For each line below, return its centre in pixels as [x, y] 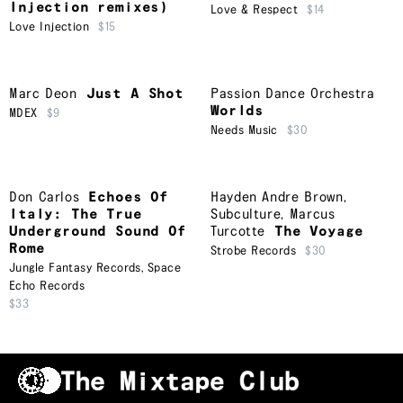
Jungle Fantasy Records [75, 269]
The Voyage [319, 232]
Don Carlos [45, 198]
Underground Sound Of [98, 232]
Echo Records [47, 287]
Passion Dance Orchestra [293, 94]
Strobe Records [254, 251]
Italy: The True [76, 215]
